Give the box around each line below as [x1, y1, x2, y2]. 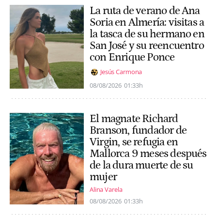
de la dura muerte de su [90, 158, 193, 171]
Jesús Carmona [100, 67, 142, 77]
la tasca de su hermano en [90, 28, 204, 41]
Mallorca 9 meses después [90, 147, 207, 160]
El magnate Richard [90, 112, 178, 125]
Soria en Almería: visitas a [90, 16, 204, 29]
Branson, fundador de [90, 124, 186, 137]
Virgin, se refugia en [90, 135, 178, 148]
